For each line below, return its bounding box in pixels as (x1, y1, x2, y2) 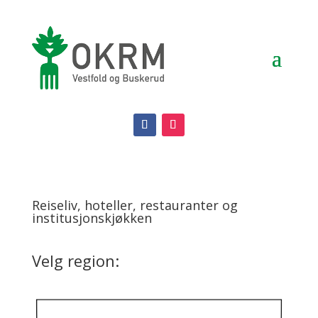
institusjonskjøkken (31, 209, 152, 226)
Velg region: (31, 249, 119, 271)
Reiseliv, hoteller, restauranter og (31, 196, 238, 214)
